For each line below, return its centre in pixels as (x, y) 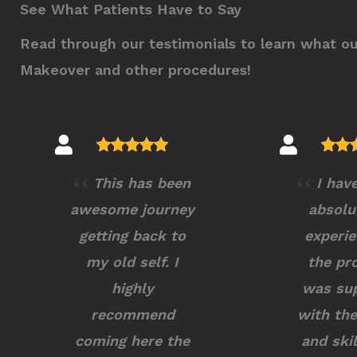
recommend (132, 314)
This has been (142, 182)
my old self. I (132, 261)
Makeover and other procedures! (135, 69)
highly (132, 288)
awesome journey (132, 209)
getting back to (132, 235)
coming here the (132, 340)
